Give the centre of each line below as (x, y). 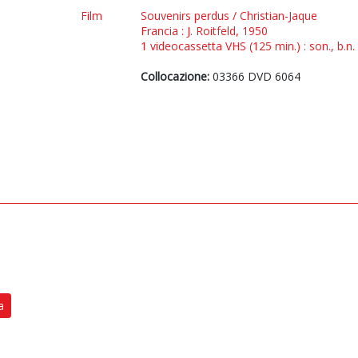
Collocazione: (175, 76)
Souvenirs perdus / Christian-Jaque (229, 16)
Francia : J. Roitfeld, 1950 (204, 31)
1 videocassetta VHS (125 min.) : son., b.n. (248, 46)
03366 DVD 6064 (255, 76)
